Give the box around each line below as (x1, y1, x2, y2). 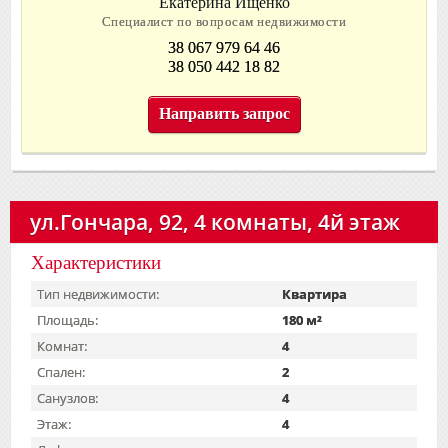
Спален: (37, 362, 85, 381)
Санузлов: (37, 388, 98, 407)
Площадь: (37, 310, 98, 329)
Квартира (282, 284, 347, 303)
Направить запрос (158, 104, 290, 122)
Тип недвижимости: (37, 284, 159, 303)
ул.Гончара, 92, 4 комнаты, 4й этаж (30, 206, 400, 236)
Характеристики (31, 251, 161, 273)
